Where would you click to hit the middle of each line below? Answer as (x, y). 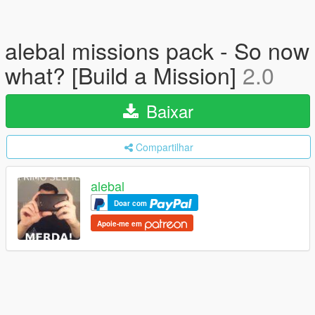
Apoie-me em (121, 224)
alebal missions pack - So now (157, 50)
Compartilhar (164, 147)
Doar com (131, 204)
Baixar (167, 111)
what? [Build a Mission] (124, 75)
